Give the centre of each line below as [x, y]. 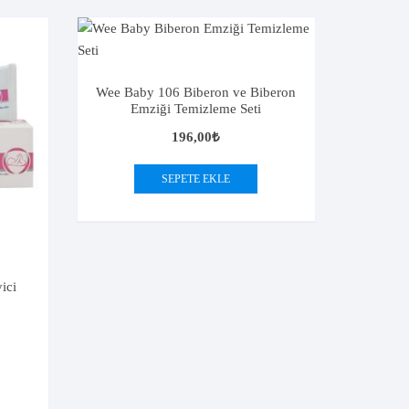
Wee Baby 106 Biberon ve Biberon [196, 93]
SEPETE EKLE [196, 179]
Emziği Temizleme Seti [196, 109]
